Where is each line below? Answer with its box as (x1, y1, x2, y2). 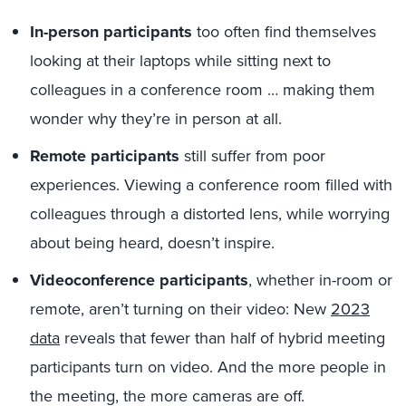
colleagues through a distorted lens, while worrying (30, 202, 390, 225)
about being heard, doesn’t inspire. (30, 231, 275, 254)
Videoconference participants (30, 268, 248, 292)
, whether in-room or (248, 268, 392, 291)
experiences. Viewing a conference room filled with (30, 173, 392, 196)
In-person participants (30, 20, 192, 43)
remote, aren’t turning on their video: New (30, 297, 331, 320)
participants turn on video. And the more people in (30, 355, 386, 378)
